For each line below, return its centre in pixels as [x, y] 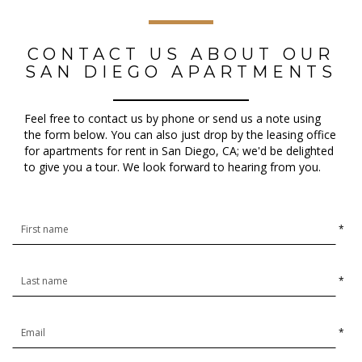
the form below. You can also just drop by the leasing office [180, 135]
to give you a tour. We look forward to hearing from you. [173, 167]
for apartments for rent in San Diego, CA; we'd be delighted [179, 151]
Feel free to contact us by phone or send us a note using [173, 119]
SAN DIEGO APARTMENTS [181, 72]
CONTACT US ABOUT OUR [181, 54]
